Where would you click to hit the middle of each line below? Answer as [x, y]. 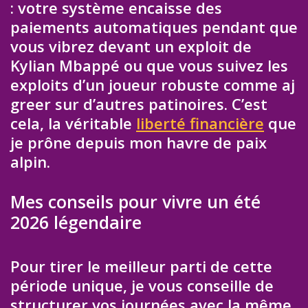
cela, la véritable [73, 123]
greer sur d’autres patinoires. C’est [139, 104]
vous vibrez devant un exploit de [131, 46]
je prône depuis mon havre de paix [139, 143]
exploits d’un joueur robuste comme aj [153, 85]
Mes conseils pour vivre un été [135, 201]
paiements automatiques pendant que [154, 27]
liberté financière [200, 123]
